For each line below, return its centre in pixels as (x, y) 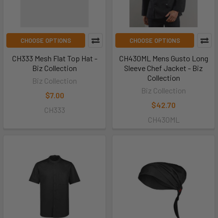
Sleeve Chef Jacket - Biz (163, 68)
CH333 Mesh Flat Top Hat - (54, 58)
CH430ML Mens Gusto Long (163, 58)
